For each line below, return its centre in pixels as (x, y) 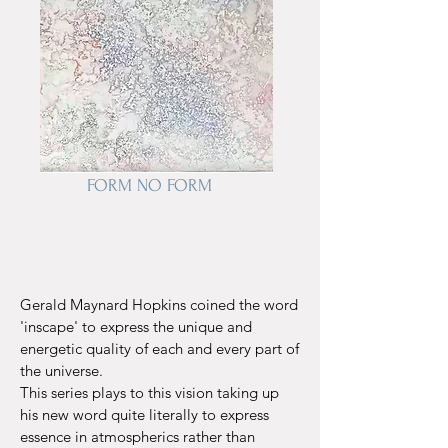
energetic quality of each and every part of (159, 348)
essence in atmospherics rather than (137, 436)
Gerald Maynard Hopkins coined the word (159, 304)
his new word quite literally (111, 414)
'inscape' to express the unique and (136, 326)
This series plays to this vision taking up (149, 392)
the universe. (61, 370)
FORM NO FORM (149, 185)
